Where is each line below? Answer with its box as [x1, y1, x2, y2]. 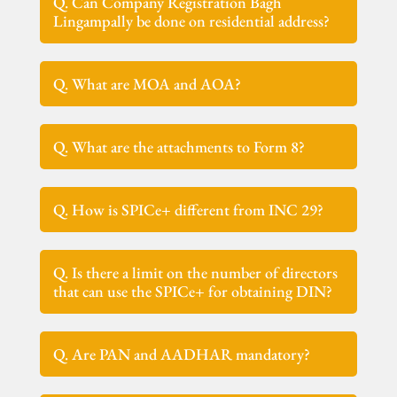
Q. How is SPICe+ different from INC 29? [53, 198, 324, 220]
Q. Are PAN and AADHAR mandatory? [53, 343, 311, 364]
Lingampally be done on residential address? [53, 10, 331, 31]
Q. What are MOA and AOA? [53, 73, 242, 94]
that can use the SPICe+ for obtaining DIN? [53, 280, 333, 301]
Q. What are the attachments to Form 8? [53, 136, 306, 157]
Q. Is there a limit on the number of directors [53, 261, 339, 283]
